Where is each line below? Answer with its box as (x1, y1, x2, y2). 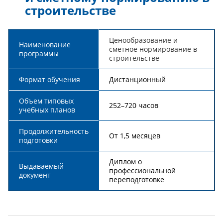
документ (19, 170, 51, 180)
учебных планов (19, 105, 75, 114)
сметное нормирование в (109, 44, 197, 54)
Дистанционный (109, 75, 166, 84)
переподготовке (109, 175, 164, 184)
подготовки (19, 135, 58, 145)
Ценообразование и (109, 35, 178, 45)
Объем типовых (19, 96, 74, 106)
